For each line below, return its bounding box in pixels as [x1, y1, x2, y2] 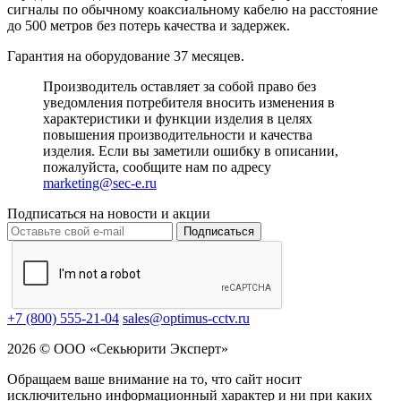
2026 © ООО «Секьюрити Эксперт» [7, 341, 228, 357]
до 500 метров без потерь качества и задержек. [7, 18, 290, 34]
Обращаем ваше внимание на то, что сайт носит [7, 371, 302, 388]
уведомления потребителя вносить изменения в [43, 95, 335, 111]
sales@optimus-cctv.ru [123, 311, 250, 327]
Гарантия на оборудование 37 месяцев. [7, 48, 244, 64]
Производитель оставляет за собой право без [43, 79, 316, 95]
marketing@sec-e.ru [43, 175, 157, 192]
